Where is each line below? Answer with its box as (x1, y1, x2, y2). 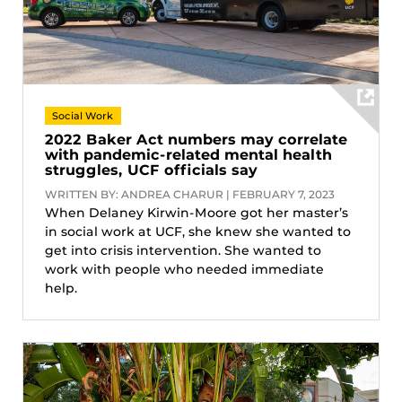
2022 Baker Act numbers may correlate (45, 130, 347, 148)
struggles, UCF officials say (45, 161, 258, 179)
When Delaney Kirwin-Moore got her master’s (45, 204, 348, 221)
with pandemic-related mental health (45, 145, 332, 163)
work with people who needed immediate (45, 260, 324, 277)
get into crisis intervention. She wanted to (45, 241, 321, 258)
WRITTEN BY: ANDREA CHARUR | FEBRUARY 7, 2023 (45, 187, 335, 201)
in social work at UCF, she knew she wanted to (45, 223, 351, 240)
